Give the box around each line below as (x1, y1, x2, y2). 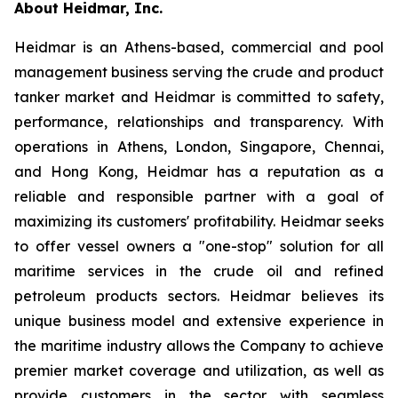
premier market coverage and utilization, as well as (14, 362, 384, 379)
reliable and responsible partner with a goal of (14, 187, 384, 205)
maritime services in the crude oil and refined (14, 262, 384, 280)
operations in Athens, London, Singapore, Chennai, (14, 138, 384, 155)
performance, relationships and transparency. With (14, 113, 384, 131)
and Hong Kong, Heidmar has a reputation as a (14, 163, 384, 180)
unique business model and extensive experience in (14, 312, 384, 330)
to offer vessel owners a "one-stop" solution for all (14, 237, 384, 255)
